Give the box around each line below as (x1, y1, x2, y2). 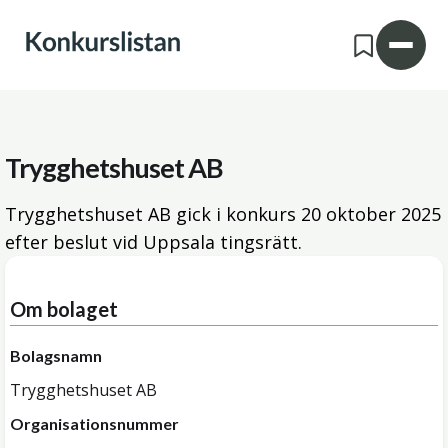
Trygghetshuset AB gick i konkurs (5, 202, 301, 226)
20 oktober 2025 (301, 202, 441, 226)
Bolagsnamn (10, 346, 102, 365)
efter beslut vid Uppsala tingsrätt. (5, 230, 302, 254)
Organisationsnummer (10, 414, 179, 433)
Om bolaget (10, 297, 118, 321)
